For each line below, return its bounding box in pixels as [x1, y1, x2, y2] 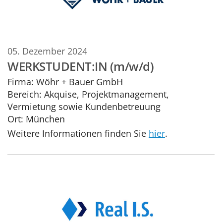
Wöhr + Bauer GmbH [34, 75, 123, 88]
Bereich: [7, 88, 42, 101]
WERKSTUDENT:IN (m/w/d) [7, 58, 154, 75]
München [26, 112, 65, 125]
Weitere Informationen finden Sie [7, 126, 149, 139]
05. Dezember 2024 [7, 44, 87, 57]
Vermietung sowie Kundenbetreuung [7, 100, 161, 113]
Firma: [7, 75, 34, 88]
